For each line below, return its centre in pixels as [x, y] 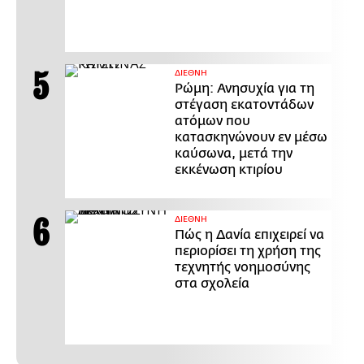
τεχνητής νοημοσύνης [243, 268]
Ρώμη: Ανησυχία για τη [245, 89]
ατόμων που [212, 121]
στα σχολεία [212, 284]
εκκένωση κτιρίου [229, 170]
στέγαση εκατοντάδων [244, 105]
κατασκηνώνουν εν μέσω [251, 138]
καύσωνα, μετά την [234, 154]
